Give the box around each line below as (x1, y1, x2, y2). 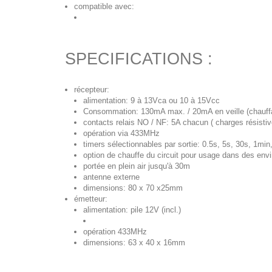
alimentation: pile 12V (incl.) (83, 205, 181, 214)
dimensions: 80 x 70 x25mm (83, 183, 183, 192)
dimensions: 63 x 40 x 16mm (83, 238, 185, 247)
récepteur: (74, 85, 109, 94)
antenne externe (83, 172, 140, 182)
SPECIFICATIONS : (65, 50, 212, 68)
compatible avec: (74, 2, 134, 11)
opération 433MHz (83, 227, 147, 236)
